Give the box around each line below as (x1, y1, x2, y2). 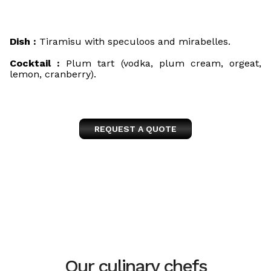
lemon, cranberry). (10, 68, 96, 80)
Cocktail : (10, 57, 60, 69)
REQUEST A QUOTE (94, 124, 177, 134)
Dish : (10, 36, 36, 47)
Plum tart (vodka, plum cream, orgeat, (60, 57, 262, 69)
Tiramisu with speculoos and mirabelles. (36, 36, 230, 47)
